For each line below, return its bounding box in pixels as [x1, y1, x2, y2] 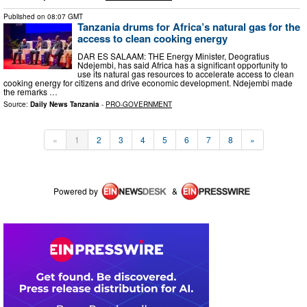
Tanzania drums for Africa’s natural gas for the [77, 19, 300, 35]
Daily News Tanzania [30, 99, 99, 109]
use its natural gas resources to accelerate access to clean [77, 67, 294, 79]
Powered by [53, 184, 98, 197]
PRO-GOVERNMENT [106, 99, 172, 109]
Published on [3, 12, 47, 22]
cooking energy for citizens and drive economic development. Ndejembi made [3, 76, 293, 88]
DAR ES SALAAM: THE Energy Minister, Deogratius [77, 49, 269, 62]
